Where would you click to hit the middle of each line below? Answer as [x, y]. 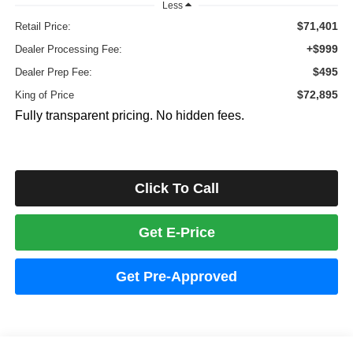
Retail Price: [43, 26]
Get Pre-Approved [176, 276]
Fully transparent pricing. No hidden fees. [129, 115]
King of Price [44, 95]
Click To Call [176, 188]
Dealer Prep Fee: [53, 72]
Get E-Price [176, 232]
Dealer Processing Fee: [68, 49]
